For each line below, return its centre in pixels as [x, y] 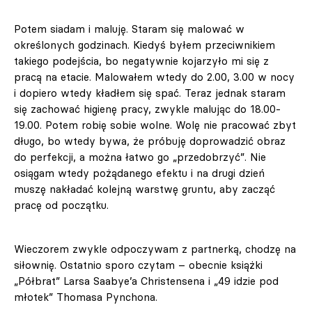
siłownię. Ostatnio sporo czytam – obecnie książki [138, 265]
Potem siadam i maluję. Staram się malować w [129, 29]
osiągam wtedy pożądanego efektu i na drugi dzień [139, 173]
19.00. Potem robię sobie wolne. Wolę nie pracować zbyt [155, 125]
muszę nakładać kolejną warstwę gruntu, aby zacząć [145, 189]
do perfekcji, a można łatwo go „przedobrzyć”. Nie [140, 157]
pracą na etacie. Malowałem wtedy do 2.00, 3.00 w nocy [154, 77]
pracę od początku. [63, 205]
